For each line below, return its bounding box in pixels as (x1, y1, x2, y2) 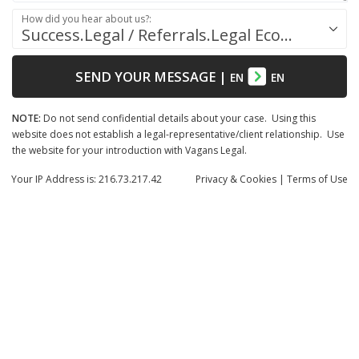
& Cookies (230, 171, 276, 186)
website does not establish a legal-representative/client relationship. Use (12, 127, 345, 141)
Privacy (196, 171, 230, 186)
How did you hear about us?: (22, 11, 152, 26)
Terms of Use (287, 171, 348, 186)
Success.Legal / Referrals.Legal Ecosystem (280, 23, 292, 46)
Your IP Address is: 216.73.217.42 (11, 171, 162, 186)
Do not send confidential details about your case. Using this (41, 111, 316, 125)
